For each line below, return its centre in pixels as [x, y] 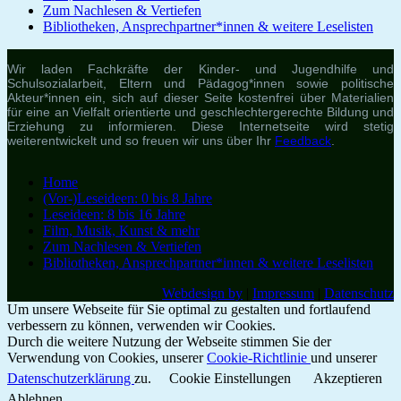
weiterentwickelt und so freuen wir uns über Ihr [141, 141]
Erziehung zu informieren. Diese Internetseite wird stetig [200, 127]
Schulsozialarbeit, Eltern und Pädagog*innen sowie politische [200, 84]
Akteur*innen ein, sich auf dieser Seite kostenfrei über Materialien [200, 98]
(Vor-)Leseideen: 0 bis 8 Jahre [128, 199]
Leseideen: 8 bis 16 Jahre [114, 215]
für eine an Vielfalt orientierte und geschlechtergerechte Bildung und [200, 112]
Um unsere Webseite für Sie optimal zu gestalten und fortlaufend [189, 310]
